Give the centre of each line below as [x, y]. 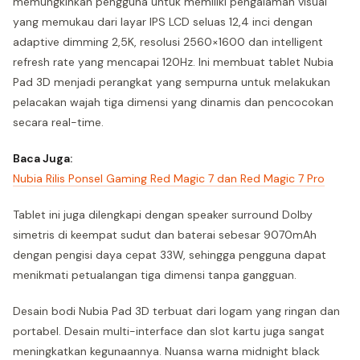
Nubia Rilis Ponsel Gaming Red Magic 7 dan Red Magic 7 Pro [169, 178]
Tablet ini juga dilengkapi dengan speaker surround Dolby [163, 215]
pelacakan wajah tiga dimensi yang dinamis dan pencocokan [173, 102]
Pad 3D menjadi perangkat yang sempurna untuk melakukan [172, 82]
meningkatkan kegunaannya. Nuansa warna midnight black [166, 351]
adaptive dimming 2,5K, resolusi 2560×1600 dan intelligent [168, 42]
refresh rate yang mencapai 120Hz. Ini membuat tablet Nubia [173, 62]
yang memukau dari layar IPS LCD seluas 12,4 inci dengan [163, 22]
